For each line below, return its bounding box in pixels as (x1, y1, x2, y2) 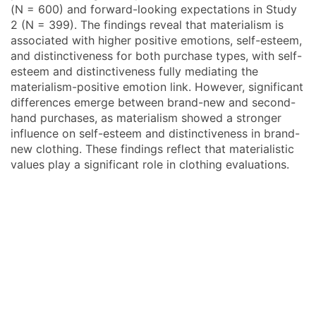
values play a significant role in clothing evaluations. (11, 157, 289, 171)
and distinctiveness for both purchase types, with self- (11, 49, 302, 63)
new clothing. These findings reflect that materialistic (11, 142, 294, 156)
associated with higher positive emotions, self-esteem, (11, 33, 302, 47)
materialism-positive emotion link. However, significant (11, 80, 303, 94)
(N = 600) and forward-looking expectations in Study (11, 2, 297, 16)
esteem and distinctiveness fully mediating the (11, 64, 258, 78)
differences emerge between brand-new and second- (11, 95, 296, 109)
